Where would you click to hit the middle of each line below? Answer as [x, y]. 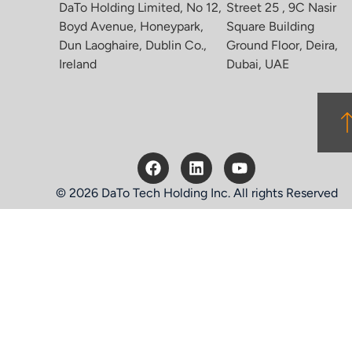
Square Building [270, 26]
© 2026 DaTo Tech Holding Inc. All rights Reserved [196, 193]
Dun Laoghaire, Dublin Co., [133, 45]
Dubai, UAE [257, 64]
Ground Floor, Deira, [282, 45]
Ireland [78, 64]
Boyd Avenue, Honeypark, [132, 26]
